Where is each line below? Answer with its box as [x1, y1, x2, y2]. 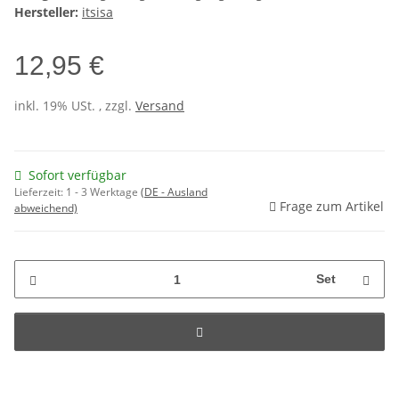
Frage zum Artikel [280, 198, 384, 216]
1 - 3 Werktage [66, 184, 141, 200]
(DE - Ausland [141, 184, 208, 200]
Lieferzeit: [14, 184, 66, 200]
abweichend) [14, 200, 77, 216]
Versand [135, 97, 184, 115]
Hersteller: [14, 4, 78, 21]
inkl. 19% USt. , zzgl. [14, 97, 135, 115]
